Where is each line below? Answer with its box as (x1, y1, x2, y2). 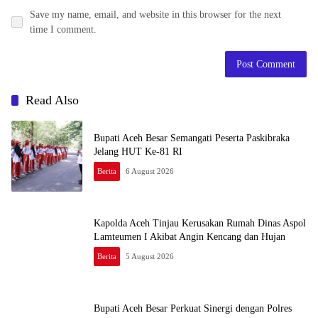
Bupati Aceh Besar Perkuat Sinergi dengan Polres (94, 303, 292, 314)
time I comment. (30, 24, 97, 35)
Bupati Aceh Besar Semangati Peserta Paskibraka (94, 133, 290, 143)
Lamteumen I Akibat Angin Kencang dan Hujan (94, 231, 285, 242)
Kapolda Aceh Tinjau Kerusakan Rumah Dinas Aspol (94, 218, 306, 229)
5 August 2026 (126, 252, 175, 261)
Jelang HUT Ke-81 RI (94, 146, 182, 157)
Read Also (26, 93, 79, 107)
